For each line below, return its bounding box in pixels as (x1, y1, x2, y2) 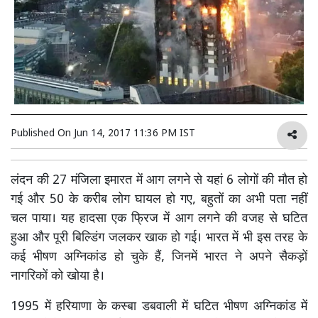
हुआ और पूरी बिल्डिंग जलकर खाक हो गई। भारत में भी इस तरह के (11, 229, 307, 246)
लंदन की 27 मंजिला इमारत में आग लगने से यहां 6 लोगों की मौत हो (11, 172, 307, 189)
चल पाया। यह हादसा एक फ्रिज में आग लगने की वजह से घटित (11, 210, 307, 227)
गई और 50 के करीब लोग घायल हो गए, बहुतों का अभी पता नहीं (11, 191, 307, 208)
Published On (11, 126, 74, 141)
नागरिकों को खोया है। (11, 268, 104, 285)
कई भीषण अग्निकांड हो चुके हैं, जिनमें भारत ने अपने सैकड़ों (11, 248, 307, 265)
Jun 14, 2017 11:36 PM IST (74, 126, 195, 141)
